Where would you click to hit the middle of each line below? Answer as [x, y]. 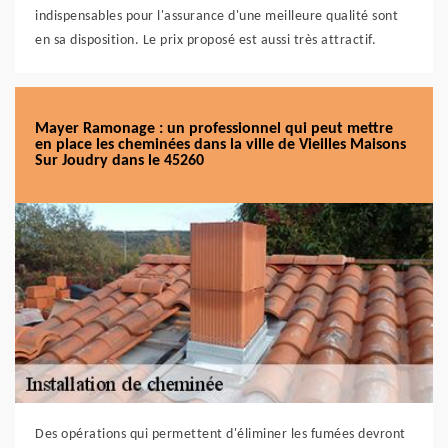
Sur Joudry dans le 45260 [119, 161]
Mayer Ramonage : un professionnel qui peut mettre [214, 129]
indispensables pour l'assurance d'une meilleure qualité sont [216, 16]
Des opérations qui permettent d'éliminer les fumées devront [220, 434]
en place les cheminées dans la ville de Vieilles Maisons [220, 145]
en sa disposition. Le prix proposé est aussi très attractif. [205, 40]
